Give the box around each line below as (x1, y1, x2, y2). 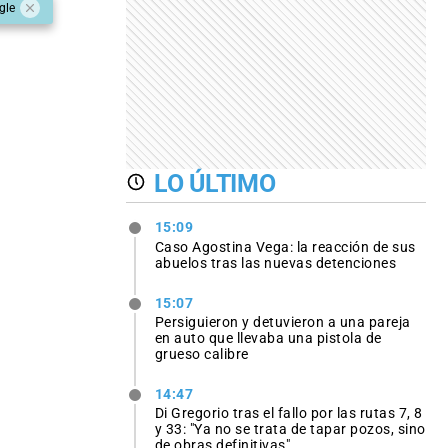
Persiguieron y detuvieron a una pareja (154, 313, 411, 330)
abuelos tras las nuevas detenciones (154, 254, 397, 271)
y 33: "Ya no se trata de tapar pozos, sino (154, 420, 426, 437)
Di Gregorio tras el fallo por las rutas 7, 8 (154, 404, 423, 421)
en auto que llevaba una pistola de (154, 329, 382, 346)
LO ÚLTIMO (154, 168, 276, 198)
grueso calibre (154, 345, 249, 362)
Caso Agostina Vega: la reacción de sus (154, 238, 416, 255)
